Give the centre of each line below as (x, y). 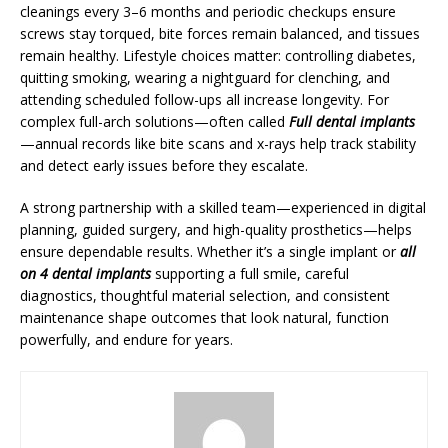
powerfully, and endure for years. (126, 339)
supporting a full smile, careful (250, 273)
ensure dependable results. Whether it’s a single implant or (210, 251)
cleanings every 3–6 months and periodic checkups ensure (208, 11)
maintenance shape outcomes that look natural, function (204, 317)
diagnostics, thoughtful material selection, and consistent (205, 295)
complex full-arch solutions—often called (154, 121)
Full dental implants (352, 121)
